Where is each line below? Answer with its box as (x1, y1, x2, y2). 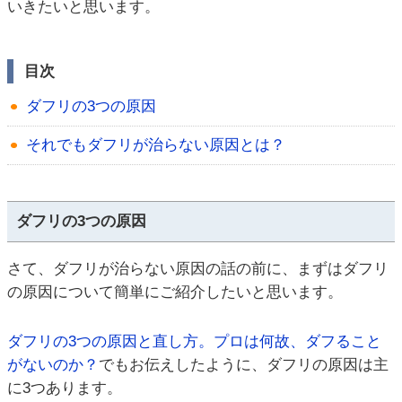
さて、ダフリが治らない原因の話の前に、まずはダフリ (7, 259, 389, 277)
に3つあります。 (7, 379, 122, 397)
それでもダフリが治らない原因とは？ (26, 135, 285, 153)
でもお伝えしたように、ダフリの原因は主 (99, 355, 389, 373)
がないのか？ (7, 355, 99, 373)
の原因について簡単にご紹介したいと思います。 (7, 283, 343, 301)
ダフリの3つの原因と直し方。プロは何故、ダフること (7, 332, 381, 350)
